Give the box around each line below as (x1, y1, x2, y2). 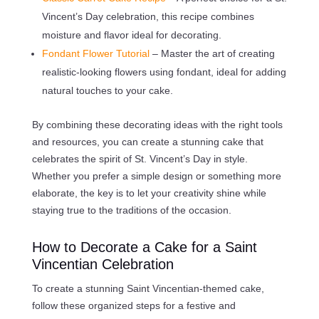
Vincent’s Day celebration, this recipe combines (41, 10, 254, 22)
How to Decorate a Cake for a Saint (31, 239, 257, 255)
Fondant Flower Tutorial (41, 47, 152, 59)
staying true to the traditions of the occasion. (31, 204, 231, 216)
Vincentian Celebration (31, 256, 174, 272)
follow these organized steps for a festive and (31, 299, 236, 311)
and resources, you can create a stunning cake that (31, 135, 263, 147)
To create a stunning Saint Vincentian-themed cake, (31, 282, 264, 294)
